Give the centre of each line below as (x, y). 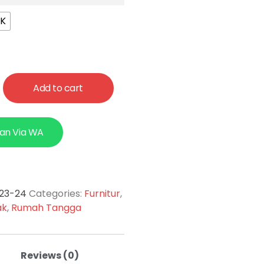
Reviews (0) (50, 256)
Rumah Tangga (46, 208)
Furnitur (102, 194)
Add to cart (58, 88)
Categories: (56, 194)
